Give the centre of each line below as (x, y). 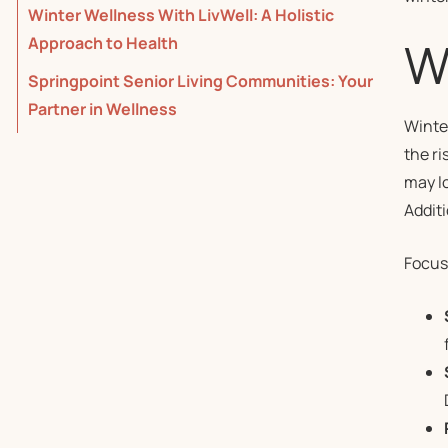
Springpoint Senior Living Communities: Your (200, 81)
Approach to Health (103, 43)
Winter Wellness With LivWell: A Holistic (181, 15)
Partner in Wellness (102, 109)
